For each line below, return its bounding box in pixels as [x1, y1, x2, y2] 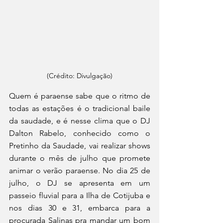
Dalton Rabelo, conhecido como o [9, 128, 150, 138]
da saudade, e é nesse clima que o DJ [9, 115, 150, 125]
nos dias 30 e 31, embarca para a [9, 203, 150, 213]
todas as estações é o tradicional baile [9, 103, 150, 113]
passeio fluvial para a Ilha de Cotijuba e [9, 190, 150, 200]
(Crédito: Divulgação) [47, 71, 112, 80]
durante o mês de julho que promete [9, 153, 150, 163]
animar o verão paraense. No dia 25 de [9, 165, 150, 175]
